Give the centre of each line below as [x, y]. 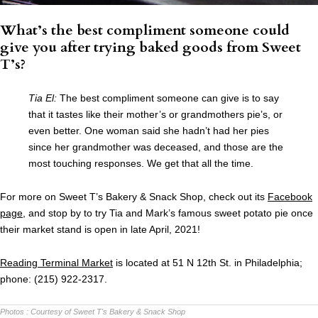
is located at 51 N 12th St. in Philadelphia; [208, 263]
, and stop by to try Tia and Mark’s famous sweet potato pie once [168, 213]
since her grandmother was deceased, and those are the [156, 147]
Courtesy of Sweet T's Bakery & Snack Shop [108, 312]
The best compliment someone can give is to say [168, 98]
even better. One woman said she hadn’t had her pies [149, 131]
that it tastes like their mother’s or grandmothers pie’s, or [155, 115]
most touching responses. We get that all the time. [141, 164]
